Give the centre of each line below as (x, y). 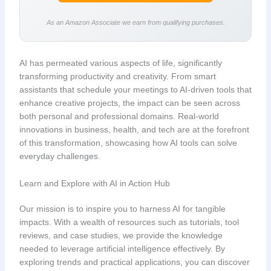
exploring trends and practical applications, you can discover (134, 262)
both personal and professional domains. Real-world (119, 116)
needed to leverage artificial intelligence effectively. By (122, 248)
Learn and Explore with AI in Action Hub (94, 183)
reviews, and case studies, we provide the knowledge (121, 235)
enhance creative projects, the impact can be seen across (129, 103)
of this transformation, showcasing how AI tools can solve (128, 143)
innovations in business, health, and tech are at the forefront (134, 130)
